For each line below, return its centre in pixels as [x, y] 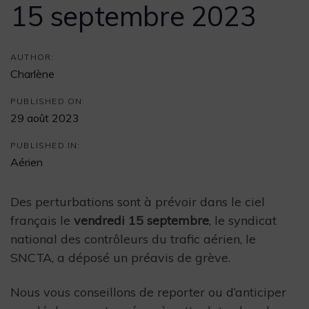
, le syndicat [243, 220]
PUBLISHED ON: [48, 101]
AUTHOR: [32, 57]
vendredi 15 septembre [141, 220]
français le [42, 220]
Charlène [32, 74]
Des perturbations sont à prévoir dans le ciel [138, 202]
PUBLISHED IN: [46, 145]
